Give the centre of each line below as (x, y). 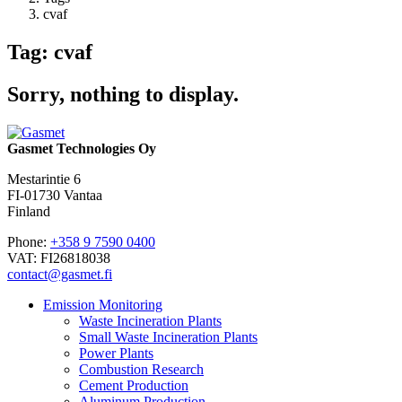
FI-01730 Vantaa (55, 196)
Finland (29, 212)
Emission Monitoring (103, 305)
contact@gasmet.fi (60, 275)
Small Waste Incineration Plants (168, 337)
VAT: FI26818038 (59, 258)
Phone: (29, 242)
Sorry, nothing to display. (123, 95)
